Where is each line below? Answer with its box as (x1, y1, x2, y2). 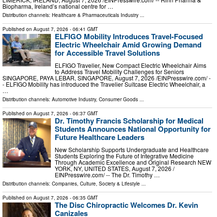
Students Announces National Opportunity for (55, 124, 211, 135)
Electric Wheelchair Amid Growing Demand (55, 39, 201, 50)
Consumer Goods (99, 96, 138, 103)
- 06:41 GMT (68, 26, 98, 33)
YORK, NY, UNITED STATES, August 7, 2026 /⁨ (55, 164, 174, 172)
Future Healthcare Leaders (55, 132, 144, 143)
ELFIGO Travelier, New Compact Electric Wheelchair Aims (55, 61, 206, 70)
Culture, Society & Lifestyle (80, 180, 140, 187)
